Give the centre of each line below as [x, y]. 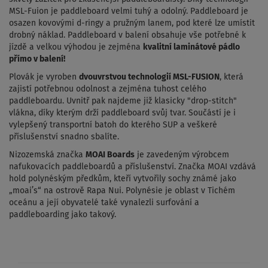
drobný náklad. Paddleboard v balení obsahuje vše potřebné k [127, 35]
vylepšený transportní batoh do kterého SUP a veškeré [113, 125]
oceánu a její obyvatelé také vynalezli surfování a [104, 202]
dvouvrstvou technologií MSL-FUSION [149, 77]
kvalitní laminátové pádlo [191, 47]
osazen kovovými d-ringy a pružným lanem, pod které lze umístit [132, 23]
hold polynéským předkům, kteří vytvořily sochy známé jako [123, 179]
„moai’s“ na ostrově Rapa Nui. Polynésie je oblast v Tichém [122, 191]
